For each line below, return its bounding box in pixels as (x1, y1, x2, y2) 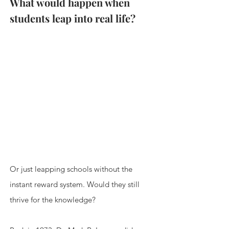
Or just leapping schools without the (10, 164, 134, 174)
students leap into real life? (10, 11, 135, 25)
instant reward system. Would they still (10, 179, 142, 189)
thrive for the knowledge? (10, 194, 96, 204)
